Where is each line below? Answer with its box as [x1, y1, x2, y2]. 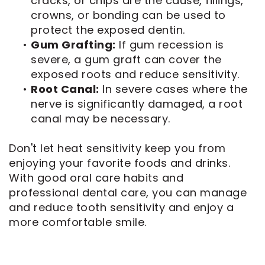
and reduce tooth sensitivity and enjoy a [9, 199, 234, 215]
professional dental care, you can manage [9, 185, 247, 200]
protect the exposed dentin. [31, 22, 185, 37]
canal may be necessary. [31, 111, 170, 126]
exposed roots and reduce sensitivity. [31, 66, 240, 82]
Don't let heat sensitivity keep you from [9, 140, 225, 156]
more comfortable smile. [9, 214, 147, 230]
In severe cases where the [99, 81, 248, 96]
